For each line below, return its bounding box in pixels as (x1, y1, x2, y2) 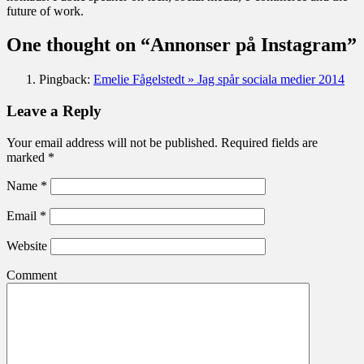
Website (6, 238, 47, 253)
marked (6, 149, 48, 164)
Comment (6, 267, 57, 282)
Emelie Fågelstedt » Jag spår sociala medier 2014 (93, 72, 344, 87)
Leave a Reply (6, 102, 102, 120)
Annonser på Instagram (150, 34, 347, 56)
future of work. (6, 3, 84, 18)
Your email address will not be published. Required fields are (6, 135, 318, 149)
